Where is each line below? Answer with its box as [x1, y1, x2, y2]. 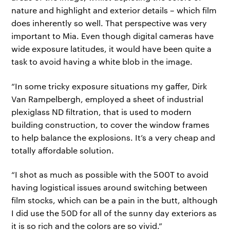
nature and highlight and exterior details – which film [11, 5, 217, 16]
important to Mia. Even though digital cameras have [11, 30, 214, 42]
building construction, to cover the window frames [11, 119, 210, 130]
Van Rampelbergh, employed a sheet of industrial [11, 93, 204, 104]
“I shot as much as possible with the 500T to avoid [11, 169, 209, 180]
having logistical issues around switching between [11, 182, 208, 193]
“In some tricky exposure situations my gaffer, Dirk [11, 80, 207, 91]
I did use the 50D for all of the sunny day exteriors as [11, 207, 217, 219]
